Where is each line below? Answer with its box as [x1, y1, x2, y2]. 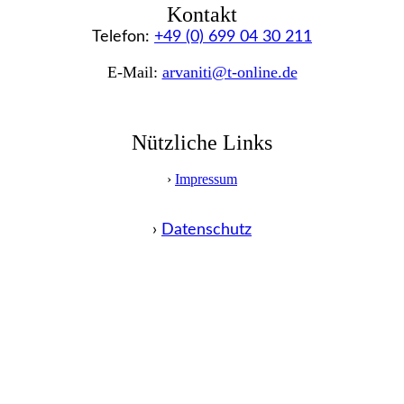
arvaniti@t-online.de [161, 63, 298, 81]
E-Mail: [106, 63, 162, 81]
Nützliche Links [132, 131, 272, 154]
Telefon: [92, 29, 154, 45]
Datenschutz [161, 222, 252, 238]
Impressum [175, 171, 237, 187]
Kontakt [167, 3, 237, 26]
